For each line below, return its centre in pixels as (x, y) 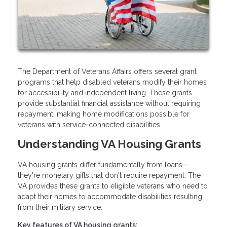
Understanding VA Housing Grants (109, 144)
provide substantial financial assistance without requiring (109, 103)
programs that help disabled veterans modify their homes (112, 82)
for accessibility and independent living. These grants (105, 92)
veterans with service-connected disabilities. (90, 124)
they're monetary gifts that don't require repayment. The (109, 175)
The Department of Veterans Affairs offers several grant (107, 71)
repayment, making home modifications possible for (104, 114)
